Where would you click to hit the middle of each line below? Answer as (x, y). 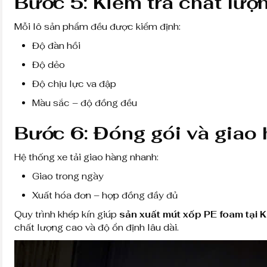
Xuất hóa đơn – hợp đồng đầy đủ (105, 195)
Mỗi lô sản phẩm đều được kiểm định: (97, 26)
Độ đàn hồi (56, 45)
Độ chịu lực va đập (74, 83)
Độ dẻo (49, 64)
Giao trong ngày (68, 176)
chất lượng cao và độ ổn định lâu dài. (97, 227)
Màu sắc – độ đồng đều (85, 103)
